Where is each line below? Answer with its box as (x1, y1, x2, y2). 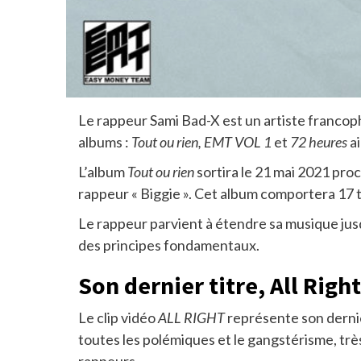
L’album (78, 163, 127, 181)
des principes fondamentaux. (78, 236, 259, 255)
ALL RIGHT (158, 309, 225, 327)
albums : (78, 133, 131, 151)
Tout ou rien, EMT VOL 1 (131, 133, 272, 151)
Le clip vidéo (78, 309, 158, 327)
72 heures (290, 133, 350, 151)
